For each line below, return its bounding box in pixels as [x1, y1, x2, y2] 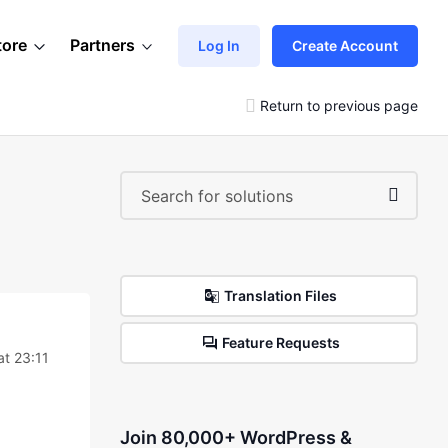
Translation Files [224, 287, 338, 304]
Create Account [292, 36, 398, 54]
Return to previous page [260, 96, 418, 114]
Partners [70, 35, 135, 55]
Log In [198, 36, 240, 54]
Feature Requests [221, 334, 340, 351]
